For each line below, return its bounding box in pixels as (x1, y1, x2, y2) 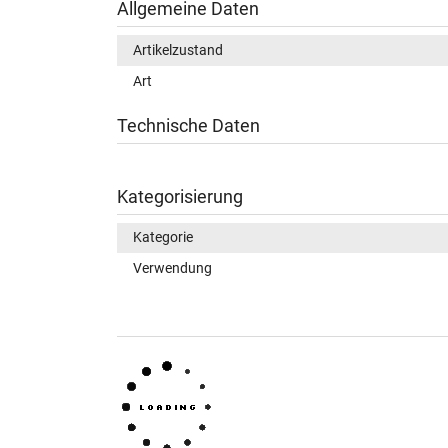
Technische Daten (117, 115, 260, 136)
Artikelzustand (133, 42, 223, 59)
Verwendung (133, 260, 212, 277)
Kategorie (133, 229, 193, 246)
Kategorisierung (117, 186, 243, 207)
